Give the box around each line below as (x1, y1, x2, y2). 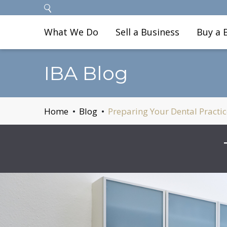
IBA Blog (44, 61, 128, 85)
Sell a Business (116, 26, 179, 38)
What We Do (44, 26, 98, 38)
